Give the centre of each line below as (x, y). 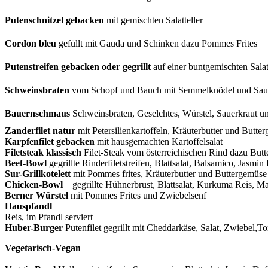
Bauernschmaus (37, 113)
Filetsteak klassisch (43, 152)
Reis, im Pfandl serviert (49, 217)
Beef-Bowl (26, 163)
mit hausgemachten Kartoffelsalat (159, 141)
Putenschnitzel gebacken (54, 20)
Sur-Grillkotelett (38, 173)
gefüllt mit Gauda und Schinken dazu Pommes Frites (157, 43)
